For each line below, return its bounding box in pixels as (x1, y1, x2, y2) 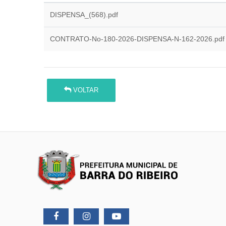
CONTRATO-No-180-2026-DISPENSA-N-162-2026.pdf (50, 35, 224, 43)
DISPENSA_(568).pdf (50, 11, 118, 19)
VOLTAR (71, 86, 99, 94)
